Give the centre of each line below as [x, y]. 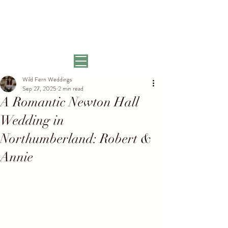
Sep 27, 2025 [39, 89]
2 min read [71, 89]
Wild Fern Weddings [47, 79]
